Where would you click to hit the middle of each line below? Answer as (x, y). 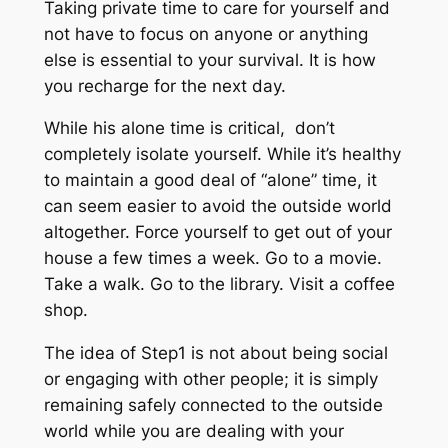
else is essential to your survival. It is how (209, 59)
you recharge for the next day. (164, 85)
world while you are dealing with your (193, 431)
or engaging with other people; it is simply (210, 379)
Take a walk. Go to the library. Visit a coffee (219, 284)
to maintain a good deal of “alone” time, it (210, 180)
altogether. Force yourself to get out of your (217, 232)
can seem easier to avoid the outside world (217, 206)
